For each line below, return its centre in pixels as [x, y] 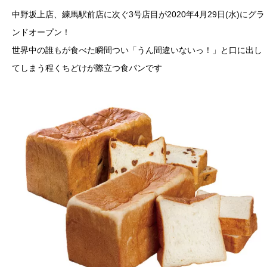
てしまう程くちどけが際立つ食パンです [87, 68]
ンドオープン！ [41, 32]
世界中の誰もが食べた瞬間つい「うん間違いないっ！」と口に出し [137, 50]
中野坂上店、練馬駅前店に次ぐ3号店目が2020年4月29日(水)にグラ [138, 15]
